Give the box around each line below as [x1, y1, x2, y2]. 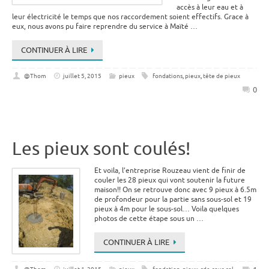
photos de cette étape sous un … [94, 214, 204, 223]
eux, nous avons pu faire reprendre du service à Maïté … [12, 22, 198, 31]
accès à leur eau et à [177, 2, 243, 12]
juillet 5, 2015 [63, 72, 102, 80]
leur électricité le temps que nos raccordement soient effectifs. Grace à [12, 12, 249, 22]
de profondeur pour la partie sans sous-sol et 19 [94, 195, 252, 204]
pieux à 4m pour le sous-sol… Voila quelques [94, 204, 239, 214]
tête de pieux [202, 72, 240, 80]
